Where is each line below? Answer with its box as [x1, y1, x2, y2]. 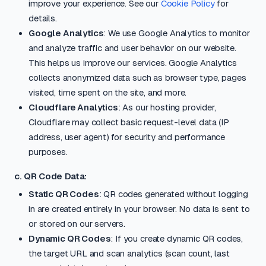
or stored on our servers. [28, 218, 125, 229]
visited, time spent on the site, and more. [28, 87, 187, 97]
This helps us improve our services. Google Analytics [28, 58, 237, 68]
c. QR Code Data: [14, 171, 87, 181]
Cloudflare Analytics [28, 102, 118, 112]
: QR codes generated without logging [99, 189, 248, 199]
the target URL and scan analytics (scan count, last [28, 248, 230, 258]
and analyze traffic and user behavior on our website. [28, 43, 236, 53]
